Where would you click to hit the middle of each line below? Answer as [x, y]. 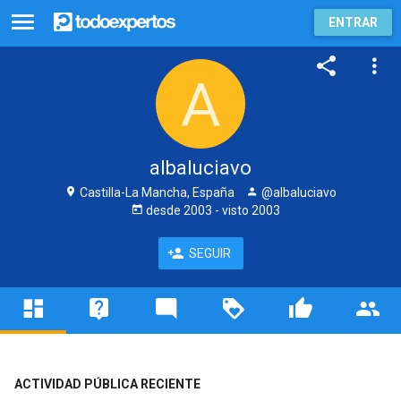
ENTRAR [353, 22]
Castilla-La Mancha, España [156, 192]
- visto [231, 210]
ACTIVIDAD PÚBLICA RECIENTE [107, 384]
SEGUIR [209, 253]
